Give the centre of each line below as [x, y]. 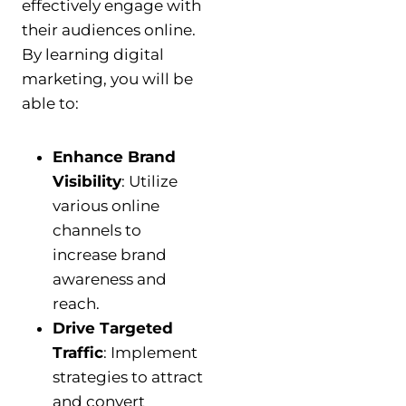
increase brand [110, 254]
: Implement [150, 352]
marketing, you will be [107, 78]
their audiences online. [109, 29]
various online [106, 205]
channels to [97, 230]
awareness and [110, 279]
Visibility [87, 181]
